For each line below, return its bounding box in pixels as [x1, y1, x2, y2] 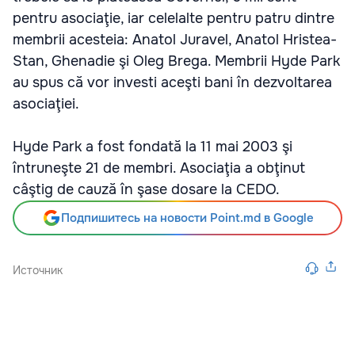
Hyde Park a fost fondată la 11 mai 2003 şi [13, 138, 292, 155]
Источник [13, 263, 63, 277]
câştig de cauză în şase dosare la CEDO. [13, 181, 280, 198]
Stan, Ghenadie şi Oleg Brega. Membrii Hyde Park [13, 52, 340, 70]
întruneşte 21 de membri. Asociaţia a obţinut [13, 159, 305, 177]
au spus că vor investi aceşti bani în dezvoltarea [13, 74, 332, 91]
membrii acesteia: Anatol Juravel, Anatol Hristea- [13, 31, 337, 48]
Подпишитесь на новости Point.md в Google [60, 210, 314, 226]
